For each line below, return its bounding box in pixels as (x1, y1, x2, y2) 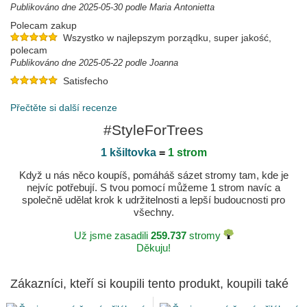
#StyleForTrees (103, 122, 204, 138)
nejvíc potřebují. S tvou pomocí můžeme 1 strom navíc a (27, 182, 280, 194)
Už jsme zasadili (73, 230, 151, 242)
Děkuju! (136, 242, 171, 254)
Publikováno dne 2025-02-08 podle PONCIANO (10, 88, 197, 99)
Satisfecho (63, 75, 108, 87)
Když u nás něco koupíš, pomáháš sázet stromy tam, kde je (19, 169, 288, 182)
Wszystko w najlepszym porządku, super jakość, (63, 32, 271, 44)
